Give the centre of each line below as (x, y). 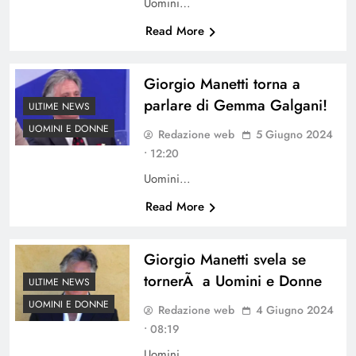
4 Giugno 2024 (294, 310)
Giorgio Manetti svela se (224, 259)
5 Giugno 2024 (294, 134)
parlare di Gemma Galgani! (235, 105)
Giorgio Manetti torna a (222, 83)
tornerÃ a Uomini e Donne (232, 281)
